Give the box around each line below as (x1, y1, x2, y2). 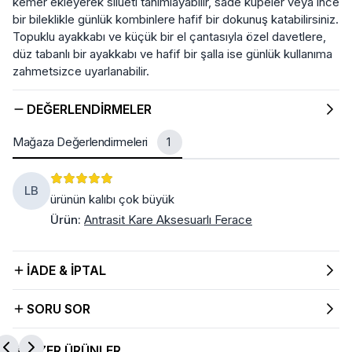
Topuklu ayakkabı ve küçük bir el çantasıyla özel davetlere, (13, 28, 326, 44)
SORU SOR (27, 300, 90, 317)
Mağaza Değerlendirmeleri (13, 134, 148, 149)
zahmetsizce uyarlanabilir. (13, 63, 149, 79)
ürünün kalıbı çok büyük (50, 191, 174, 207)
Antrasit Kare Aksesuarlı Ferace (84, 211, 252, 227)
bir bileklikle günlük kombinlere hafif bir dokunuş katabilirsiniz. (13, 11, 339, 27)
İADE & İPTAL (27, 262, 106, 278)
